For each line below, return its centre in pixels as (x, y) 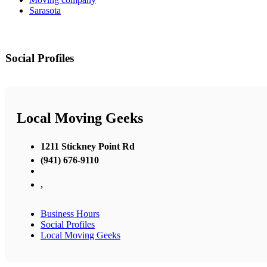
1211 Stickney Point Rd (88, 146)
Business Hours (70, 213)
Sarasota (45, 11)
